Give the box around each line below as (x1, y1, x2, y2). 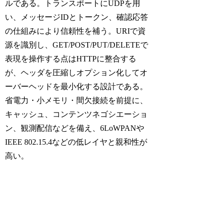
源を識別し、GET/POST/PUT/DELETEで (5, 40, 149, 49)
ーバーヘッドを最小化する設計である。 (5, 82, 148, 91)
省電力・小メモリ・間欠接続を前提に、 (5, 96, 148, 105)
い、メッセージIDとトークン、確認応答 (5, 12, 149, 21)
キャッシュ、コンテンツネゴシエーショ (5, 110, 148, 118)
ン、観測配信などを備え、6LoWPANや (5, 123, 145, 132)
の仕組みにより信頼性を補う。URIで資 (5, 26, 146, 35)
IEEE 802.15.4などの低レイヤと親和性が (5, 137, 148, 146)
